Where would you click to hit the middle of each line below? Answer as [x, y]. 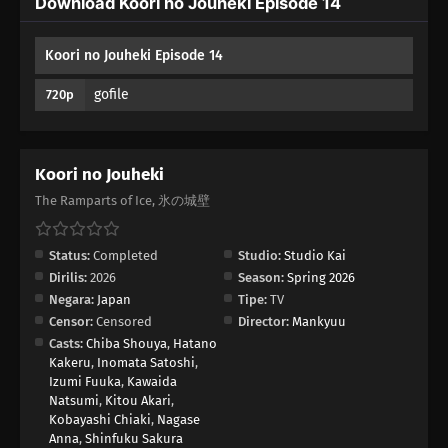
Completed [124, 256]
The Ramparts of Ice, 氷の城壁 [122, 201]
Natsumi [74, 401]
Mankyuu [319, 322]
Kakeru [70, 363]
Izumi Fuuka [85, 382]
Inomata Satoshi [146, 363]
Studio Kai [315, 256]
